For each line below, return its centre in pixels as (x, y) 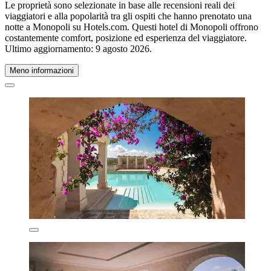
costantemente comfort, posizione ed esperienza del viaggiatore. (126, 38)
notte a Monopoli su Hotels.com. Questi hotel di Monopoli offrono (132, 27)
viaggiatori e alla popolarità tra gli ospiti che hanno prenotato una (128, 16)
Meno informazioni (42, 70)
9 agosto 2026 (122, 48)
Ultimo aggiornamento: (50, 48)
